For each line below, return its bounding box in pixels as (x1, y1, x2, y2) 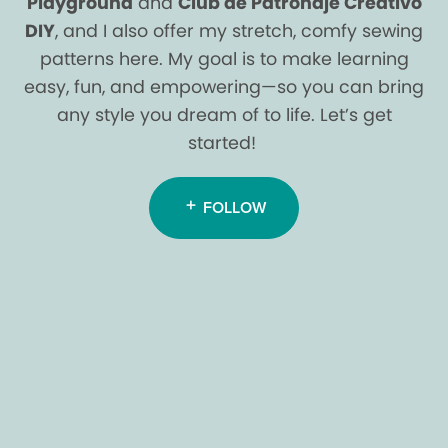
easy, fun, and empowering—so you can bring (24, 75, 424, 100)
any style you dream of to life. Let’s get (56, 103, 392, 128)
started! (187, 131, 261, 156)
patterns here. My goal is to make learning (39, 47, 409, 72)
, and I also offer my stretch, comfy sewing (55, 19, 423, 44)
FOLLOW (202, 197, 266, 218)
